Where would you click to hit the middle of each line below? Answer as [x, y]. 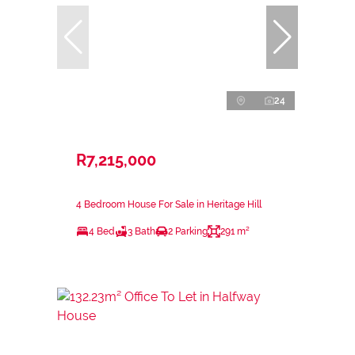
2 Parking [188, 231]
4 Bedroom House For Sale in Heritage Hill [169, 204]
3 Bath [141, 231]
